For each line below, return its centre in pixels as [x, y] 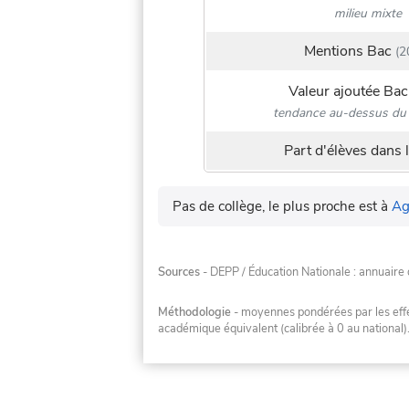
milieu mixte [368, 13]
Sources [179, 273]
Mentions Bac [348, 52]
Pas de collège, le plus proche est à [282, 207]
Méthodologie [194, 312]
